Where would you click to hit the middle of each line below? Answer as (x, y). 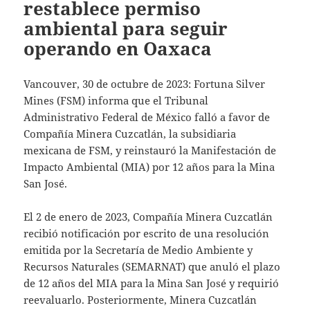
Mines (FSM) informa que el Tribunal (116, 100)
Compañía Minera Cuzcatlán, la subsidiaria (130, 133)
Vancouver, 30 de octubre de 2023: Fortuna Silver (145, 83)
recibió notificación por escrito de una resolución (147, 233)
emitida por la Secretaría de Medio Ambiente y (138, 249)
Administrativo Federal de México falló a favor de (147, 117)
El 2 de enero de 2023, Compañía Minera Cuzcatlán (148, 216)
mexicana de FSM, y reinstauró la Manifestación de (150, 150)
